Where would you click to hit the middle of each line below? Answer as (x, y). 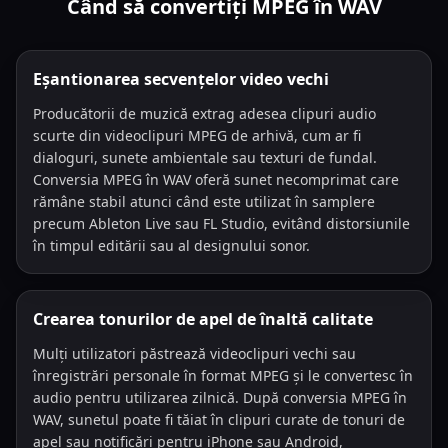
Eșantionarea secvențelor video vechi (181, 79)
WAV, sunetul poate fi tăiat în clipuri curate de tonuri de (219, 419)
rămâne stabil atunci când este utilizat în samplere (204, 201)
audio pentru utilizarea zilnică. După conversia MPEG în (220, 397)
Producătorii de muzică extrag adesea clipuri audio (204, 113)
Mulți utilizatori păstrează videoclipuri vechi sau (194, 353)
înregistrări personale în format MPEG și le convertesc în (223, 375)
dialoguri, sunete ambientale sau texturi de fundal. (205, 157)
